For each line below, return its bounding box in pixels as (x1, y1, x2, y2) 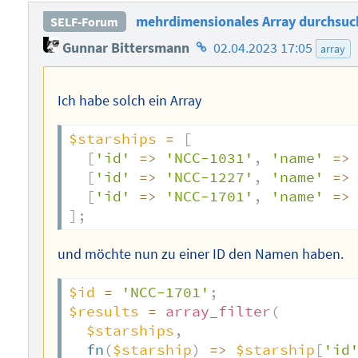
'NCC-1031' (165, 149, 254, 168)
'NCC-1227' (165, 169, 254, 187)
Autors (191, 79, 232, 97)
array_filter (165, 302, 272, 320)
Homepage (191, 34, 258, 53)
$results (69, 302, 140, 320)
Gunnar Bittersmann (58, 39, 189, 58)
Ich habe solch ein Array (58, 92, 202, 110)
